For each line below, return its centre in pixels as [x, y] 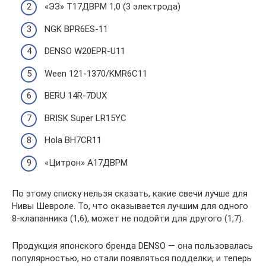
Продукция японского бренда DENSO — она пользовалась [132, 246]
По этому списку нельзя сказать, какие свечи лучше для [130, 193]
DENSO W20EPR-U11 [85, 51]
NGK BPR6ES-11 [76, 29]
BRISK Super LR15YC [85, 118]
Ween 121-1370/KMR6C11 [96, 73]
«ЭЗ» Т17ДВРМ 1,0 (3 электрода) [113, 7]
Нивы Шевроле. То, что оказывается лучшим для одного [130, 206]
